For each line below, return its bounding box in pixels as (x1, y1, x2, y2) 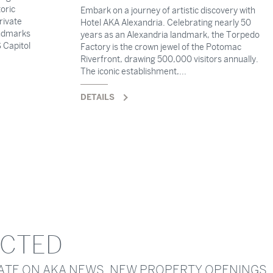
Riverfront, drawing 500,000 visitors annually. (80, 54, 259, 64)
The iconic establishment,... (80, 66, 187, 76)
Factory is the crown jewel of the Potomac (80, 42, 242, 52)
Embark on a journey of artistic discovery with (80, 5, 256, 15)
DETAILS (80, 91, 115, 102)
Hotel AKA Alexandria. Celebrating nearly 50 (80, 18, 252, 27)
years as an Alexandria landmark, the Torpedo (80, 30, 260, 40)
